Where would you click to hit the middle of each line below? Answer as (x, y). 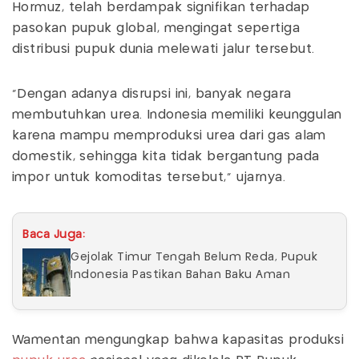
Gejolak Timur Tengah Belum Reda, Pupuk (194, 257)
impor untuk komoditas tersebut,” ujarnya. (149, 177)
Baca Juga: (54, 234)
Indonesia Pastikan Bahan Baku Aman (182, 274)
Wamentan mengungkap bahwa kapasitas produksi (178, 340)
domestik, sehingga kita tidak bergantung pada (166, 156)
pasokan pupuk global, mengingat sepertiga (156, 28)
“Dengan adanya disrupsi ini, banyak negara (152, 94)
